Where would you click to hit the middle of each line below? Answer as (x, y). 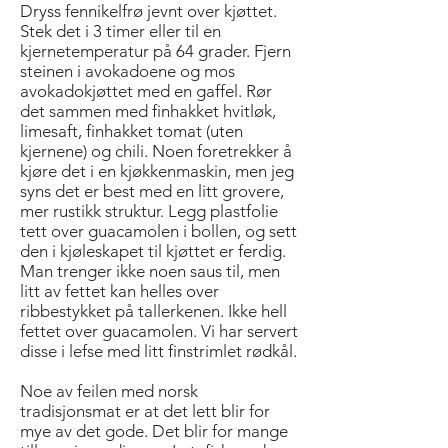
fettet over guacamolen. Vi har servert (159, 331)
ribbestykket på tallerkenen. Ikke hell (153, 311)
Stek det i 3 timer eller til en (120, 31)
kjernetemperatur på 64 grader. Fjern (155, 51)
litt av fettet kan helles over (119, 291)
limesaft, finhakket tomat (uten (131, 131)
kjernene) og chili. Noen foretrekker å (156, 151)
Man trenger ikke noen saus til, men (150, 271)
